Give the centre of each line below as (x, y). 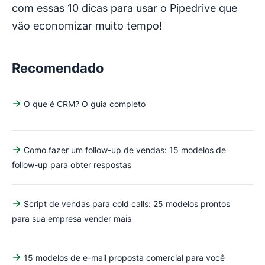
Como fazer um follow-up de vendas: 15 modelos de (125, 150)
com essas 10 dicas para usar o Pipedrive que (125, 8)
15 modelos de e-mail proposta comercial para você (124, 257)
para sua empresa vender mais (72, 218)
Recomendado (58, 68)
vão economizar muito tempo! (87, 25)
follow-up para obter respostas (72, 164)
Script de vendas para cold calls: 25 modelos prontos (127, 203)
